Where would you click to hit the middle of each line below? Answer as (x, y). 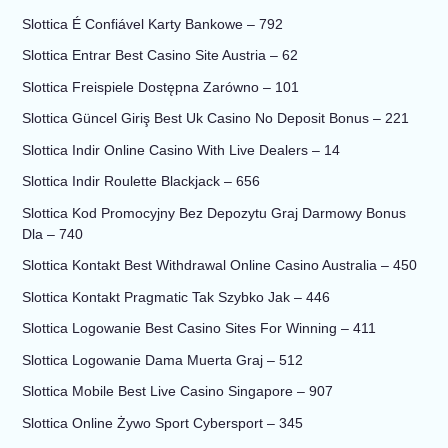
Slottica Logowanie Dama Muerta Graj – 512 (162, 359)
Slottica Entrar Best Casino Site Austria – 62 (159, 55)
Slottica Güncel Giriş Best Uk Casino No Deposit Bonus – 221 (215, 118)
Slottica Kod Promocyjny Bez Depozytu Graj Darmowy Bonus (213, 212)
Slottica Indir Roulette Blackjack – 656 (140, 181)
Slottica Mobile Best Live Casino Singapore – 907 (177, 391)
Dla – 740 (52, 233)
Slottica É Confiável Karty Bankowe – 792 (152, 23)
